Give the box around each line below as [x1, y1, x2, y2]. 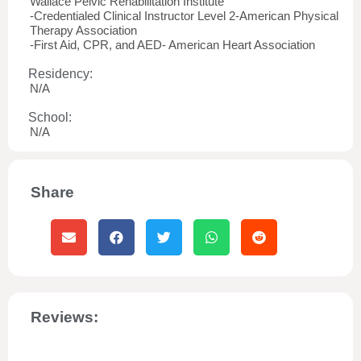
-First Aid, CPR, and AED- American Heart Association [30, 38, 315, 52]
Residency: [28, 67, 93, 81]
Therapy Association [30, 23, 137, 37]
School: [28, 110, 72, 124]
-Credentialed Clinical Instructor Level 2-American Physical [30, 9, 338, 23]
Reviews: [31, 309, 98, 326]
